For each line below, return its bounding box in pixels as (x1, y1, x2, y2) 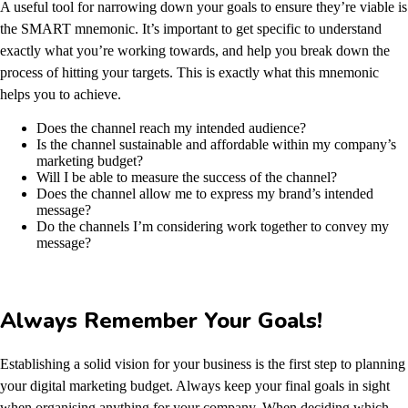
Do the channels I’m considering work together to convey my (36, 218, 389, 234)
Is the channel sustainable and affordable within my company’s (36, 136, 396, 152)
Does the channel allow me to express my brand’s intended (36, 185, 373, 201)
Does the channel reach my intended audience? (36, 119, 306, 136)
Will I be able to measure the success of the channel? (36, 168, 337, 185)
